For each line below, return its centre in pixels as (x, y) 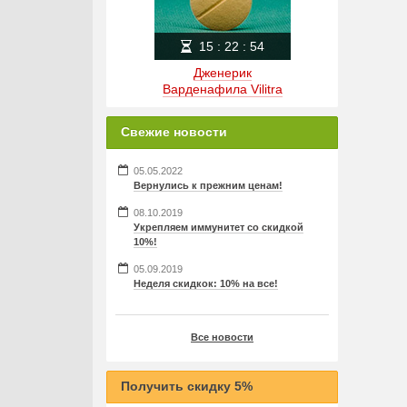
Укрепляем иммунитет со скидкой (218, 227)
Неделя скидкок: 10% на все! (206, 283)
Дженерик (222, 73)
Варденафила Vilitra (222, 89)
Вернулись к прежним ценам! (208, 185)
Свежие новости (174, 132)
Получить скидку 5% (187, 386)
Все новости (222, 337)
